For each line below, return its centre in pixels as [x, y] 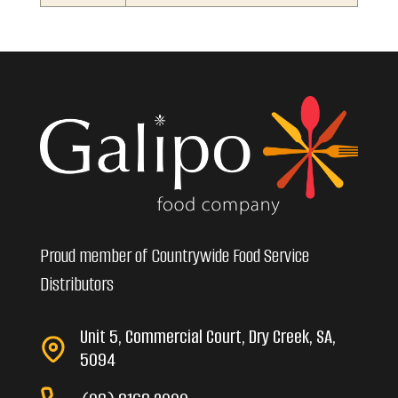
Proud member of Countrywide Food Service [174, 256]
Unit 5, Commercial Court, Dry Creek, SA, [207, 337]
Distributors [76, 284]
